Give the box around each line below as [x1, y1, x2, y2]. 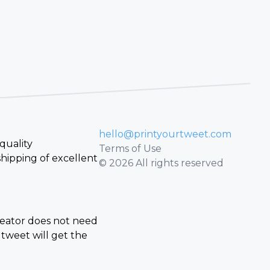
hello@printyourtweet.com [99, 128, 231, 140]
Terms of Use [99, 142, 162, 154]
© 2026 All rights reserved [99, 157, 224, 169]
